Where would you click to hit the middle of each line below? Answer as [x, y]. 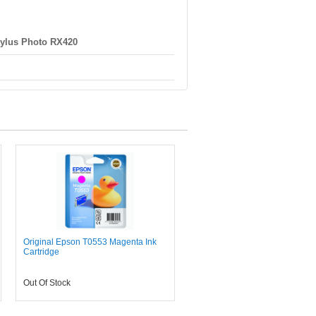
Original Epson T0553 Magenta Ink [90, 242]
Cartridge [42, 252]
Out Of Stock [47, 283]
